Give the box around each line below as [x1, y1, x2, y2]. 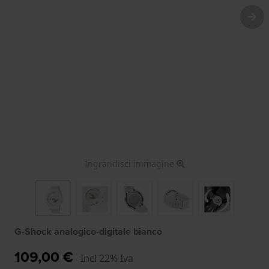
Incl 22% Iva [80, 251, 133, 265]
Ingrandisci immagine [84, 157, 177, 169]
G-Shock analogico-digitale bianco [14, 224, 162, 238]
